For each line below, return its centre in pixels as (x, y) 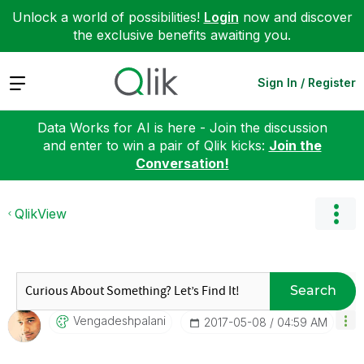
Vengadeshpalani (119, 320)
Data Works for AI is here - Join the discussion (182, 127)
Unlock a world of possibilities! (108, 17)
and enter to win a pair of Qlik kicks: (156, 145)
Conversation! (182, 163)
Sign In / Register (307, 82)
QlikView (41, 213)
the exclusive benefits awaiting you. (182, 35)
